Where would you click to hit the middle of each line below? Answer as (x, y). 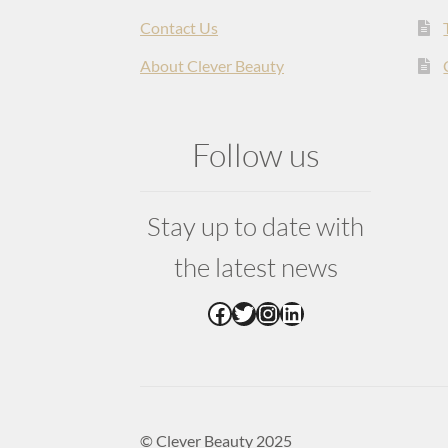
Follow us (255, 154)
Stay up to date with (256, 226)
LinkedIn (323, 312)
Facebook (257, 312)
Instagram (307, 312)
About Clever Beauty (212, 65)
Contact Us (179, 27)
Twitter (269, 312)
